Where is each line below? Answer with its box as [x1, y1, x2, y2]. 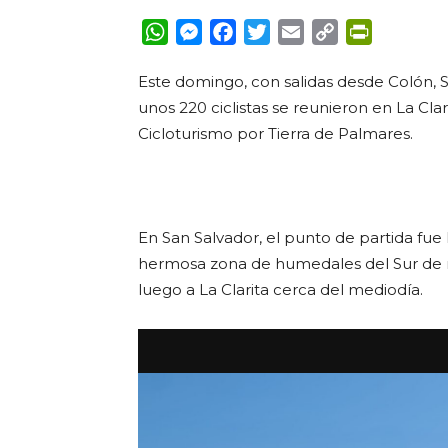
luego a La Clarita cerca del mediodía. [138, 280, 427, 299]
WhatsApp [168, 22, 253, 41]
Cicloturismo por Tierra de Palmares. [138, 124, 413, 143]
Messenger [202, 22, 290, 41]
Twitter [270, 22, 328, 41]
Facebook [236, 22, 315, 41]
